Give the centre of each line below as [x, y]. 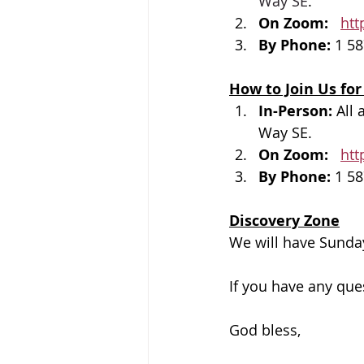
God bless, [267, 330]
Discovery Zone [284, 221]
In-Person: [297, 111]
